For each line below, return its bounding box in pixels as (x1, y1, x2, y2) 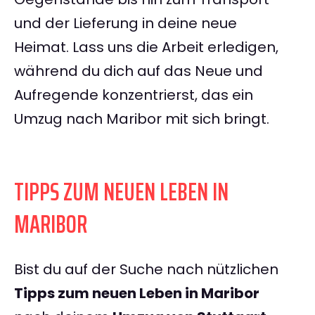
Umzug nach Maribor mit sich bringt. (14, 109, 269, 129)
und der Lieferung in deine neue (14, 13, 237, 34)
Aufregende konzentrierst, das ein (14, 85, 253, 105)
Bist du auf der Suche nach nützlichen (14, 259, 278, 280)
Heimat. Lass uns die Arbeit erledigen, (14, 37, 278, 58)
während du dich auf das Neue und (14, 61, 263, 82)
